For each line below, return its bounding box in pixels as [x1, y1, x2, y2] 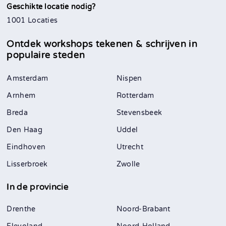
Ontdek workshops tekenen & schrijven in [7, 38, 200, 50]
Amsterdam [7, 74, 48, 83]
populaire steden [7, 49, 85, 61]
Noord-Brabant [116, 205, 171, 214]
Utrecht [116, 143, 143, 152]
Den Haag [7, 126, 42, 135]
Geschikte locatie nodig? [7, 2, 96, 11]
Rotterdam [116, 91, 154, 100]
